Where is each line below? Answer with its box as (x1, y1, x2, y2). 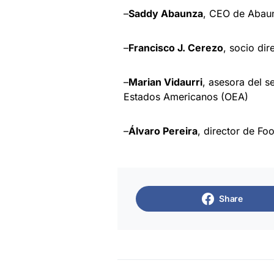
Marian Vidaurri (128, 76, 202, 89)
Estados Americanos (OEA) (124, 91, 248, 103)
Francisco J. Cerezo (128, 42, 223, 54)
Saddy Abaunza (128, 7, 203, 20)
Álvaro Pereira (128, 125, 198, 138)
